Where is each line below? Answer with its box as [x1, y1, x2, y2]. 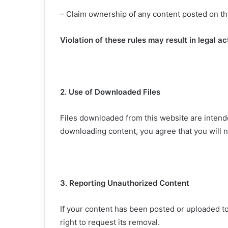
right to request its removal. [60, 217, 160, 227]
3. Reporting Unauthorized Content [60, 178, 189, 188]
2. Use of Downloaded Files [60, 87, 160, 97]
